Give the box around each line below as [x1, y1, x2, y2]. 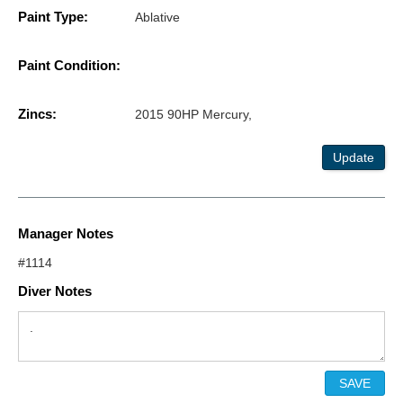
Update [333, 150, 374, 166]
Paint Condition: [18, 58, 121, 74]
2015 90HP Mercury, [135, 107, 252, 122]
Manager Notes [18, 226, 113, 242]
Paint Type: [18, 9, 88, 25]
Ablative [135, 10, 180, 25]
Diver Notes [18, 283, 92, 300]
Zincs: [18, 106, 57, 122]
